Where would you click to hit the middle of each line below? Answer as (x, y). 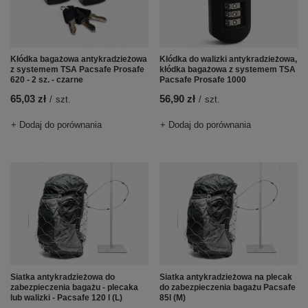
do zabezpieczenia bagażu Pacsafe (228, 288)
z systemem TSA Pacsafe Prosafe (77, 70)
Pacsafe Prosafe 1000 (203, 80)
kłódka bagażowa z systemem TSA (228, 70)
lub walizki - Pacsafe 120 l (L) (66, 298)
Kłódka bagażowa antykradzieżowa (79, 59)
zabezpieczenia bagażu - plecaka (74, 288)
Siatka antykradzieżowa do (63, 277)
